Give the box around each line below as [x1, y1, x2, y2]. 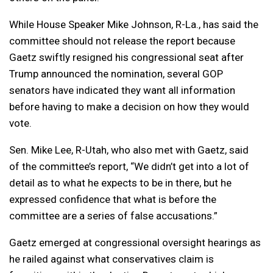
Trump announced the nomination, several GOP [9, 68, 223, 80]
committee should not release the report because [9, 35, 235, 48]
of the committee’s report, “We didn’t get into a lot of [9, 160, 249, 173]
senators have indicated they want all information [9, 84, 235, 97]
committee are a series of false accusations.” [9, 210, 218, 222]
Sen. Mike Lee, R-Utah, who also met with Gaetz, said [9, 144, 249, 157]
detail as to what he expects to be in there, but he [9, 177, 232, 190]
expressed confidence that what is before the [9, 193, 216, 206]
